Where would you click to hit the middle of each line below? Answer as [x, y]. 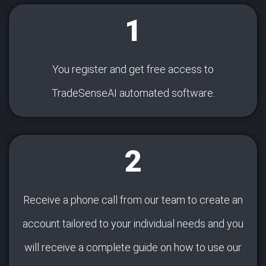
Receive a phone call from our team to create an [133, 199]
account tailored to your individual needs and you [133, 223]
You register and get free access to [133, 69]
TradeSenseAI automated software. [133, 93]
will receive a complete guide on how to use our [133, 247]
